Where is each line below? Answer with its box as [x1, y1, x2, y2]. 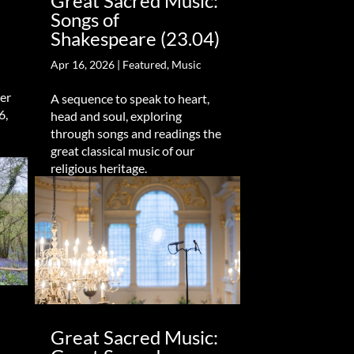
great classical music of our [50, 142, 194, 158]
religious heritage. [50, 160, 147, 175]
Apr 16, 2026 [50, 57, 115, 71]
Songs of [50, 7, 119, 31]
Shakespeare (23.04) [50, 26, 220, 50]
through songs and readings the [50, 125, 221, 141]
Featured [122, 57, 167, 71]
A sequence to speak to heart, [50, 90, 209, 106]
